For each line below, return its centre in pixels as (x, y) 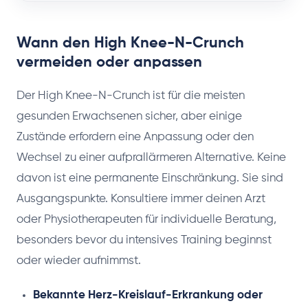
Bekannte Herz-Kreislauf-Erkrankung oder (148, 296)
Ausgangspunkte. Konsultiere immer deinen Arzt (141, 199)
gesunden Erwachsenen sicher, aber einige (129, 117)
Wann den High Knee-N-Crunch (130, 44)
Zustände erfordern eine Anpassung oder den (135, 137)
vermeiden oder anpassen (109, 63)
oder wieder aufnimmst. (79, 261)
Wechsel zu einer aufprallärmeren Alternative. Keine (151, 158)
